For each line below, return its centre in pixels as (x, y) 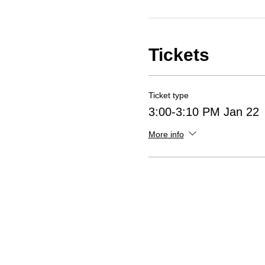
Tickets (179, 55)
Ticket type (168, 95)
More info (166, 134)
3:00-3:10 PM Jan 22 (203, 112)
